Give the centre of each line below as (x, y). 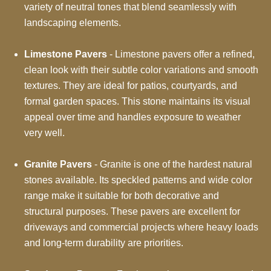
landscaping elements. (73, 23)
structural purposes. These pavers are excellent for (132, 211)
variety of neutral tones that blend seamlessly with (130, 7)
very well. (44, 133)
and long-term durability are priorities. (104, 243)
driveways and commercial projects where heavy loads (141, 227)
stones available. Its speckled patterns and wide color (138, 180)
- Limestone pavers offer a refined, (181, 54)
